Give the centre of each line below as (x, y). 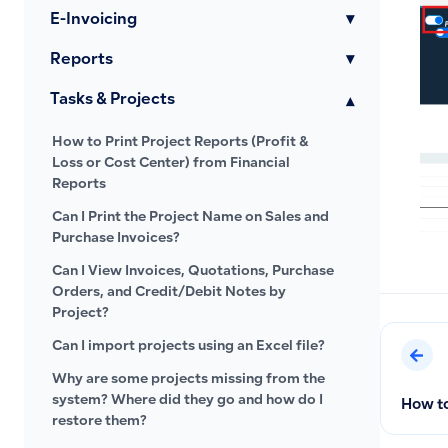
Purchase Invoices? (116, 239)
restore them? (99, 422)
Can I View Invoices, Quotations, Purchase (193, 272)
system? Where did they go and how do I (187, 401)
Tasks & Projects (112, 100)
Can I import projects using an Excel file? (188, 347)
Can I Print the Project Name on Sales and (190, 218)
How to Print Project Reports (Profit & (180, 143)
